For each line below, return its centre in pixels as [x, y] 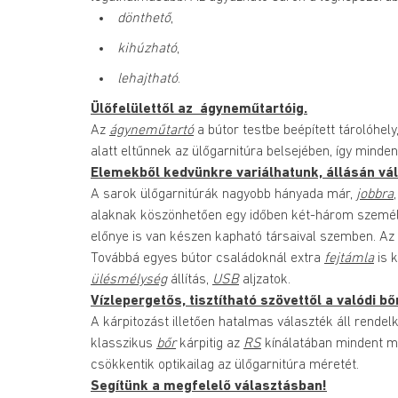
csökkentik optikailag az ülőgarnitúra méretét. [225, 365]
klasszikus [123, 343]
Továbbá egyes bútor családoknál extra [207, 258]
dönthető [144, 18]
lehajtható [147, 79]
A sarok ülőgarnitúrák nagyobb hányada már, [223, 194]
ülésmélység [129, 279]
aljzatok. [265, 279]
